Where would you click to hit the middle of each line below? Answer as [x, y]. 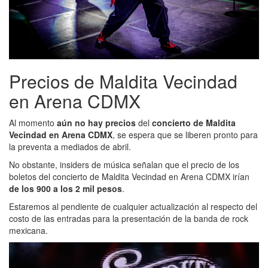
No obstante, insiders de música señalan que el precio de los [124, 164]
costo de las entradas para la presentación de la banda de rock [129, 218]
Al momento [33, 122]
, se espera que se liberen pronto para [185, 134]
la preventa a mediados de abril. [70, 146]
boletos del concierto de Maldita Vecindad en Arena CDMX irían [129, 176]
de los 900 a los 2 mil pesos [66, 188]
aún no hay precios [96, 122]
